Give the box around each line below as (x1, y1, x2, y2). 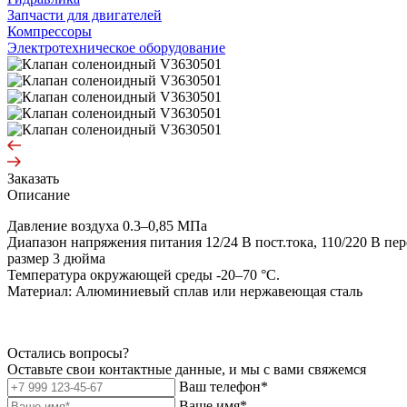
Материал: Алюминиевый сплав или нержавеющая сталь (7, 283, 362, 299)
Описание (7, 186, 70, 203)
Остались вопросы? (7, 344, 129, 361)
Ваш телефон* (179, 378, 268, 394)
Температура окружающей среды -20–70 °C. (7, 266, 280, 283)
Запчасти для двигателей (7, 6, 162, 23)
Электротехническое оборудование (7, 39, 225, 55)
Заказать (7, 170, 59, 186)
